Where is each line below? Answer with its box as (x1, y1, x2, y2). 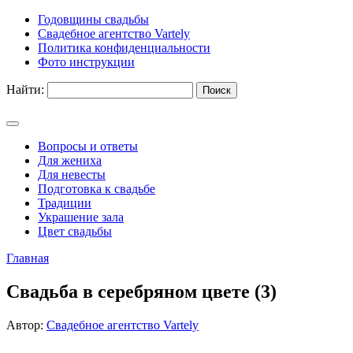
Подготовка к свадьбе (38, 182, 155, 195)
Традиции (38, 196, 91, 210)
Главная (6, 251, 49, 265)
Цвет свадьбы (38, 225, 112, 238)
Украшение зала (38, 210, 124, 224)
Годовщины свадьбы (38, 13, 149, 26)
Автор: (6, 318, 46, 332)
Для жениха (38, 154, 102, 167)
